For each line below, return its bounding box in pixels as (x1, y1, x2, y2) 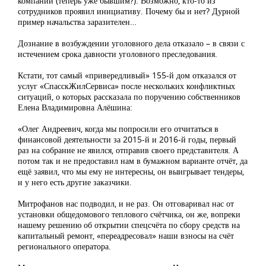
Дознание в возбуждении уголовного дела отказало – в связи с (18, 37, 245, 49)
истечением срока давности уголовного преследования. (18, 48, 217, 60)
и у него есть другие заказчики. (18, 176, 132, 188)
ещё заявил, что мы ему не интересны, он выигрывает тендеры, (18, 166, 244, 178)
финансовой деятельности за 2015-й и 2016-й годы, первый (18, 134, 236, 145)
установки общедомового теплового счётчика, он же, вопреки (18, 208, 240, 220)
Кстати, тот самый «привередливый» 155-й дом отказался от (18, 69, 236, 81)
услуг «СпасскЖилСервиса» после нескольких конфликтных (18, 80, 235, 92)
